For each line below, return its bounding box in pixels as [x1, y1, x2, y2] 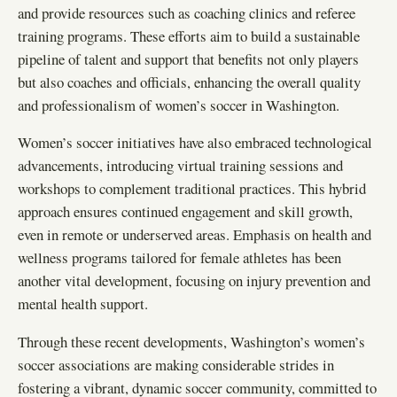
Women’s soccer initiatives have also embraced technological [18, 132, 372, 153]
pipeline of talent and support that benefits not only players [18, 48, 359, 69]
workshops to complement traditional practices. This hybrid [18, 178, 366, 199]
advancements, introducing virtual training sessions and [18, 155, 343, 176]
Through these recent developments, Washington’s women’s [18, 331, 365, 353]
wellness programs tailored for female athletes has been [18, 247, 341, 269]
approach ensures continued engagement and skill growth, [18, 201, 353, 222]
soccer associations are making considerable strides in [18, 354, 334, 376]
